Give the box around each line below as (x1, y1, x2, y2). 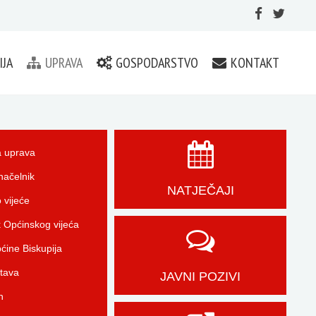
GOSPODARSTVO (113, 54, 198, 72)
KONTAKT (228, 54, 279, 72)
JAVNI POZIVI (160, 269, 241, 284)
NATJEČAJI (166, 183, 234, 197)
